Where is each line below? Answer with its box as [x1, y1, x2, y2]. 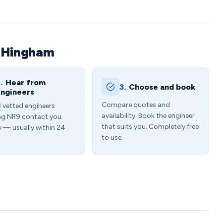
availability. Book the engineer [102, 111, 195, 120]
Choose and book [129, 82, 195, 92]
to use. [102, 133, 123, 142]
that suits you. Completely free [102, 122, 199, 131]
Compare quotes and [102, 101, 170, 109]
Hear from [5, 78, 46, 87]
